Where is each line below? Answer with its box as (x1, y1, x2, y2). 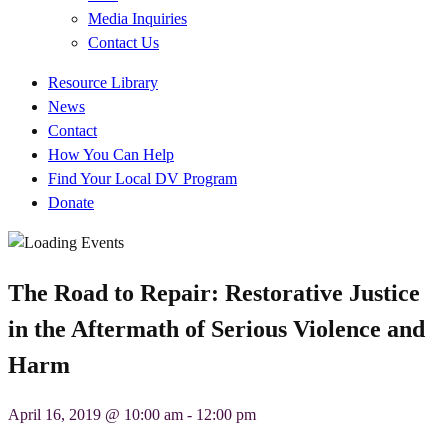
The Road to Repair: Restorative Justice (8, 279, 420, 306)
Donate (48, 194, 94, 211)
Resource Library (48, 74, 158, 91)
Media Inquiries (88, 10, 187, 27)
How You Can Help (48, 146, 174, 163)
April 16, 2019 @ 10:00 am (8, 405, 183, 423)
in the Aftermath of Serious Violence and (8, 315, 425, 342)
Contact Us (88, 34, 159, 51)
